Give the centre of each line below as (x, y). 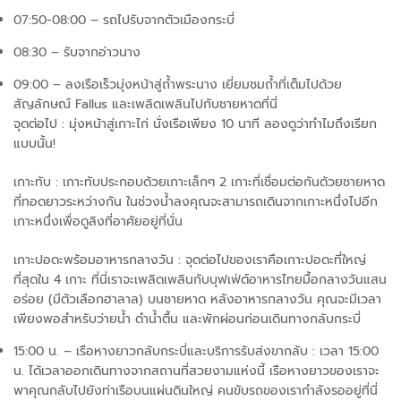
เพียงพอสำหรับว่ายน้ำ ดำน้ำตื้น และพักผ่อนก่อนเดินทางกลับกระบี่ (187, 320)
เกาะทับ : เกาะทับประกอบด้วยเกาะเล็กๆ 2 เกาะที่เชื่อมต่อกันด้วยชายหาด (199, 183)
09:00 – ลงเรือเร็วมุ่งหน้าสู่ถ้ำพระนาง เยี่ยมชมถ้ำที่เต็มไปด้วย (178, 85)
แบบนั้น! (34, 144)
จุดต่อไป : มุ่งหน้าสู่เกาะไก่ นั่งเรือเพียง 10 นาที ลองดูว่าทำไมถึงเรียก (195, 124)
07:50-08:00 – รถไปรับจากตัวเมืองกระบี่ (124, 21)
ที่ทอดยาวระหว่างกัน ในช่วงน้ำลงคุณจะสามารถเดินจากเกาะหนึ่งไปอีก (196, 202)
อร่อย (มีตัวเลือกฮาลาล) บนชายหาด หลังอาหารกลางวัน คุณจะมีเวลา (197, 300)
